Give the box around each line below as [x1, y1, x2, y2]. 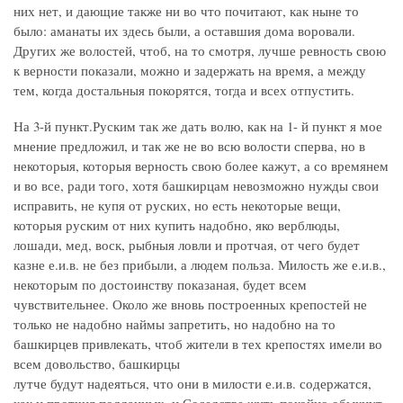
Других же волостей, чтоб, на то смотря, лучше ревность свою [13, 41, 386, 60]
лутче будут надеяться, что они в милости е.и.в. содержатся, [13, 374, 372, 393]
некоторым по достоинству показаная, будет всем [13, 275, 307, 294]
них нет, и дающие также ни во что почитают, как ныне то [13, 2, 359, 21]
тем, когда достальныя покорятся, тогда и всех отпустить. [13, 81, 354, 100]
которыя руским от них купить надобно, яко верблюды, [13, 216, 340, 235]
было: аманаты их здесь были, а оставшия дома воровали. [13, 22, 355, 40]
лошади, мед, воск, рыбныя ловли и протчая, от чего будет [13, 236, 360, 255]
